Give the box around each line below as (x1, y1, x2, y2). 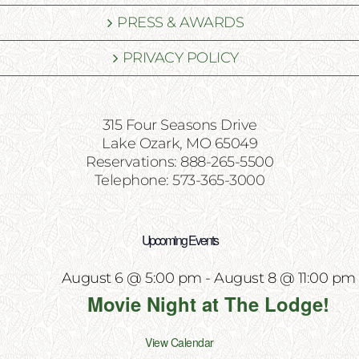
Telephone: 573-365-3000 (94, 171, 265, 190)
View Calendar (145, 334, 214, 351)
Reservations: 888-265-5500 (86, 153, 273, 171)
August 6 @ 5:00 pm (61, 269, 202, 288)
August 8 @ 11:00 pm (214, 269, 356, 288)
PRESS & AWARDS (117, 14, 244, 32)
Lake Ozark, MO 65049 (102, 135, 257, 153)
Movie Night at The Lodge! (87, 290, 329, 318)
